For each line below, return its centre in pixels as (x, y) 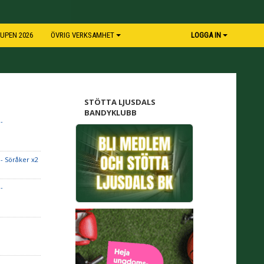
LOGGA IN (206, 35)
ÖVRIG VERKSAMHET (82, 35)
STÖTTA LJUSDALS (120, 102)
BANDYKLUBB (110, 113)
